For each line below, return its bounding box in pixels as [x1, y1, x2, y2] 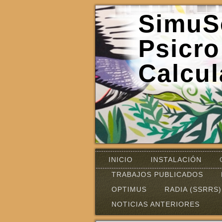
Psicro [138, 35, 220, 62]
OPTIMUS [111, 185, 147, 193]
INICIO [109, 156, 133, 164]
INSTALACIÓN [151, 156, 202, 164]
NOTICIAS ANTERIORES [111, 200, 200, 208]
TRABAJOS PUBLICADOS [111, 170, 203, 178]
